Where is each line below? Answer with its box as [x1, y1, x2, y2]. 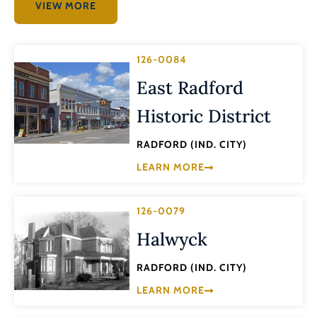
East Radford [137, 76, 244, 99]
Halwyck [137, 227, 208, 250]
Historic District [137, 104, 272, 127]
